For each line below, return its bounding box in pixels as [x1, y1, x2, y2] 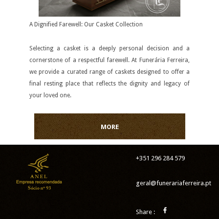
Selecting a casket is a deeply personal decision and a [29, 45, 190, 52]
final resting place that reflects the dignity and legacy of [29, 80, 190, 87]
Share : [136, 208, 156, 216]
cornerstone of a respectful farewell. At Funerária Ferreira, [29, 57, 190, 64]
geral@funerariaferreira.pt [136, 179, 211, 187]
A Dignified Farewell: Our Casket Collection [29, 21, 143, 28]
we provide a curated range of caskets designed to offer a [29, 68, 190, 75]
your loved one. [29, 92, 71, 99]
